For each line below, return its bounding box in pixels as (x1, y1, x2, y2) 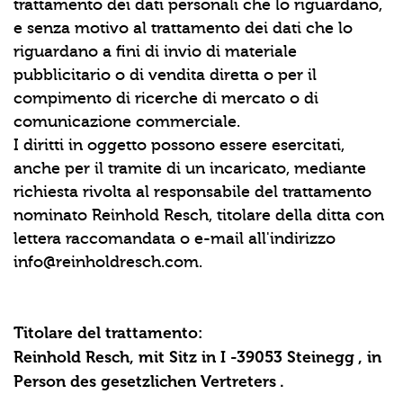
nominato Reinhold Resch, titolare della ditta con (13, 206, 384, 225)
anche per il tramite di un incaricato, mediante (13, 159, 366, 178)
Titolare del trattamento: (13, 323, 202, 343)
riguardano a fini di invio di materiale (13, 42, 297, 61)
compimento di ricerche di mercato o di (13, 89, 318, 108)
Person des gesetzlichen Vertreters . (13, 372, 284, 391)
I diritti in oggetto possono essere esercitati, (13, 136, 345, 155)
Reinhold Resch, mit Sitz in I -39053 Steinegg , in (13, 347, 381, 367)
